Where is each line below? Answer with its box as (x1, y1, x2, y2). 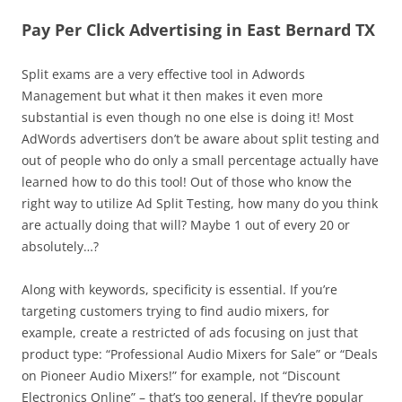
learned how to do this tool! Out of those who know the (22, 173, 352, 190)
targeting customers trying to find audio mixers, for (22, 302, 329, 319)
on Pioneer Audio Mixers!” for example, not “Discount (22, 367, 340, 384)
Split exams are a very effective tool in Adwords (22, 66, 305, 83)
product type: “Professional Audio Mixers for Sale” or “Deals (22, 345, 378, 363)
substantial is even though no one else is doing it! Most (22, 109, 354, 126)
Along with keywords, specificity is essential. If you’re (22, 281, 337, 298)
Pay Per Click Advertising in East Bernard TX (22, 19, 375, 40)
